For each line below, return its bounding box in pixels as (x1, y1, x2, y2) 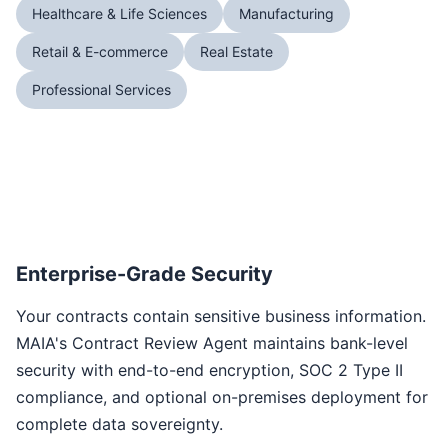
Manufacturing (239, 5, 334, 22)
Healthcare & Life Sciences (32, 5, 207, 22)
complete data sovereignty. (16, 414, 223, 434)
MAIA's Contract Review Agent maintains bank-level (16, 333, 408, 353)
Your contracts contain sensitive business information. (16, 306, 426, 326)
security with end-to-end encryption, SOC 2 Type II (16, 360, 403, 380)
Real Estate (200, 43, 273, 60)
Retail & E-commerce (32, 43, 168, 60)
